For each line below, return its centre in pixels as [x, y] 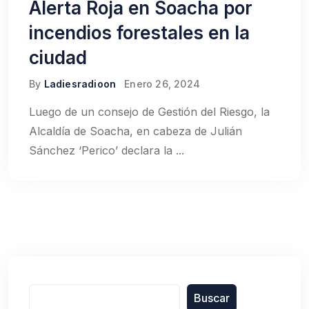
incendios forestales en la [139, 33]
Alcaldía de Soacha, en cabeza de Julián [136, 131]
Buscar [212, 298]
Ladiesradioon [80, 84]
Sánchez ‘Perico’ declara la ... [107, 150]
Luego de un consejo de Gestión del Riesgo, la [149, 112]
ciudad [58, 58]
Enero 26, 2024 [162, 84]
